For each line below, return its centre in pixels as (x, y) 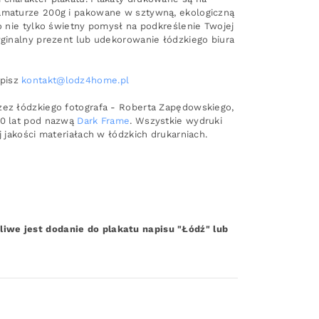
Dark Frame (104, 120)
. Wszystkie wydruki (176, 120)
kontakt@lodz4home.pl (75, 80)
